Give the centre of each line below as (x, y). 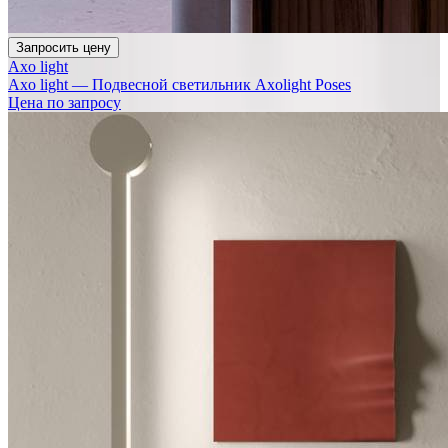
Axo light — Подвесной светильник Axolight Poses (179, 84)
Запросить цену (63, 47)
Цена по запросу (64, 102)
